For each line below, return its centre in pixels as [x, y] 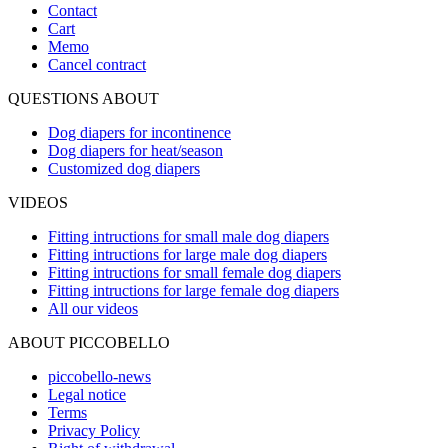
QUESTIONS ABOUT [83, 98]
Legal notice [87, 394]
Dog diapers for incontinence [139, 132]
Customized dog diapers [124, 168]
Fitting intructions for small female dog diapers [194, 272]
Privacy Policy [94, 430]
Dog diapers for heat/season [135, 150]
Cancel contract [97, 64]
